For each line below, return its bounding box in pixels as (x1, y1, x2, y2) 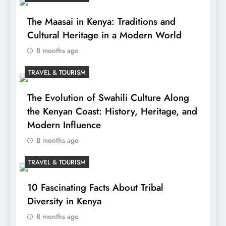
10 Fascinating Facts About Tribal (27, 181, 163, 195)
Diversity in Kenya (27, 194, 101, 208)
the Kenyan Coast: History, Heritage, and (27, 104, 197, 119)
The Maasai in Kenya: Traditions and (27, 15, 176, 29)
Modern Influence (27, 118, 101, 132)
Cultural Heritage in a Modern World (27, 28, 182, 42)
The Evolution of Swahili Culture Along (27, 91, 189, 105)
